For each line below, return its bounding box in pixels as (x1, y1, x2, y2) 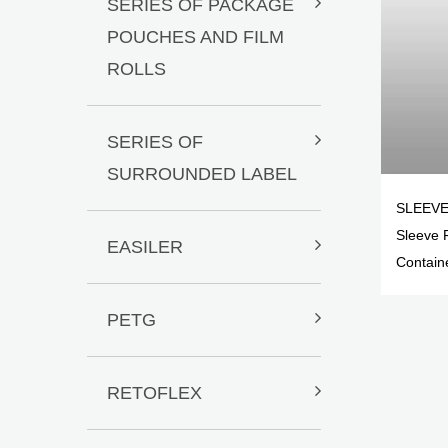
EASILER (107, 237, 183, 257)
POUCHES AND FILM (107, 27, 284, 47)
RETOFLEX (107, 383, 202, 403)
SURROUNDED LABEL (107, 164, 297, 184)
